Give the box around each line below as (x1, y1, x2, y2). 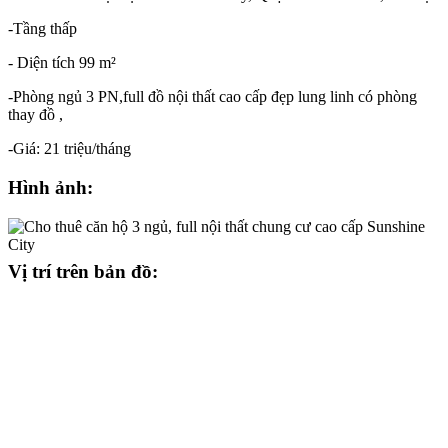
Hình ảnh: (8, 176, 93, 198)
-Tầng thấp (8, 20, 77, 38)
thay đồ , (8, 106, 63, 124)
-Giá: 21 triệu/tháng (8, 140, 131, 158)
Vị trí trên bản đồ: (8, 260, 158, 282)
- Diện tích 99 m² (8, 54, 116, 72)
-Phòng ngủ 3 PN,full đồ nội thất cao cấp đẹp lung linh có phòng (8, 88, 417, 106)
